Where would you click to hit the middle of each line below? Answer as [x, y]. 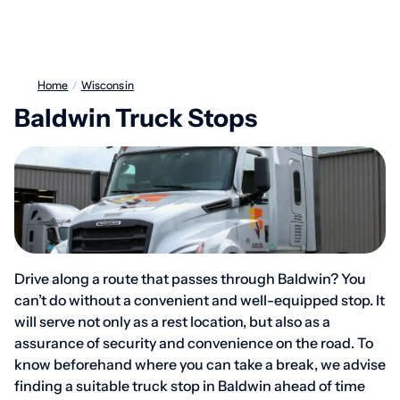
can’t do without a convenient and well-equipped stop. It [200, 300]
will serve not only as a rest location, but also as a [172, 321]
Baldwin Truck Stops [136, 118]
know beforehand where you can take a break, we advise [200, 364]
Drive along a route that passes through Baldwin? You [190, 279]
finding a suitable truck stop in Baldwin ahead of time [190, 386]
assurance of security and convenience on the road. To [194, 343]
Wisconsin [112, 85]
